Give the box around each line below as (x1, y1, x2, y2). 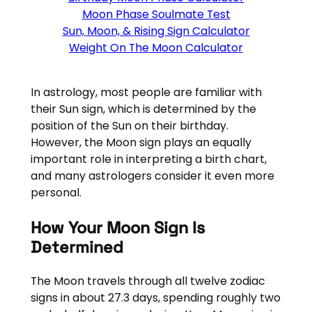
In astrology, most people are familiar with (30, 84, 262, 101)
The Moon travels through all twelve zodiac (30, 273, 265, 290)
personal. (30, 185, 81, 201)
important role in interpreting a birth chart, (30, 151, 267, 168)
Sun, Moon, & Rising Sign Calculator (62, 22, 250, 39)
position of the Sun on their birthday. (30, 118, 228, 134)
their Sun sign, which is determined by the (30, 101, 256, 118)
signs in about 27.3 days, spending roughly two (30, 290, 281, 306)
